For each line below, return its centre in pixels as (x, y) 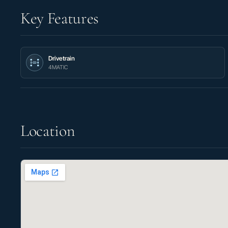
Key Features (60, 18)
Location (48, 131)
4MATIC (58, 67)
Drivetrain (62, 59)
